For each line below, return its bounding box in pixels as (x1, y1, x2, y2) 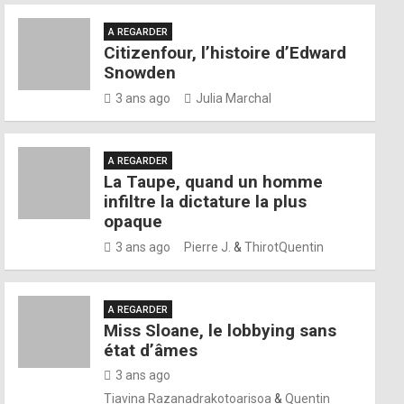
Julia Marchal (196, 91, 272, 106)
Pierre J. (184, 240, 232, 254)
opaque (104, 211, 163, 232)
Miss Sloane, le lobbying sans (104, 320, 337, 341)
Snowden (104, 62, 177, 83)
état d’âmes (104, 340, 198, 361)
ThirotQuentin (244, 240, 325, 254)
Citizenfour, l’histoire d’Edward (104, 42, 347, 63)
